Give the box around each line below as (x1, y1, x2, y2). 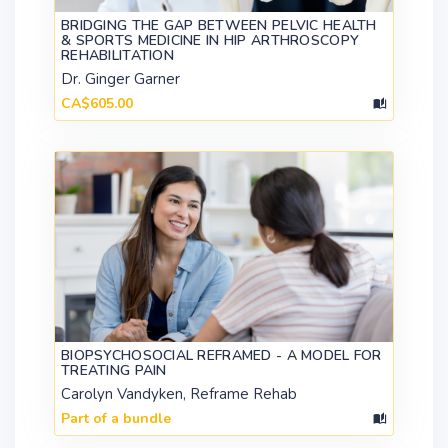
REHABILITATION (61, 45, 174, 65)
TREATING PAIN (61, 360, 167, 380)
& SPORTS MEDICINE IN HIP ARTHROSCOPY (61, 30, 360, 50)
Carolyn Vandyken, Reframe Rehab (61, 383, 297, 404)
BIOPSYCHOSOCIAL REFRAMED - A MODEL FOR (61, 345, 382, 365)
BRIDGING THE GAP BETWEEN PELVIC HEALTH (61, 15, 377, 35)
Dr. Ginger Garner (61, 68, 180, 89)
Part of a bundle (61, 408, 171, 428)
